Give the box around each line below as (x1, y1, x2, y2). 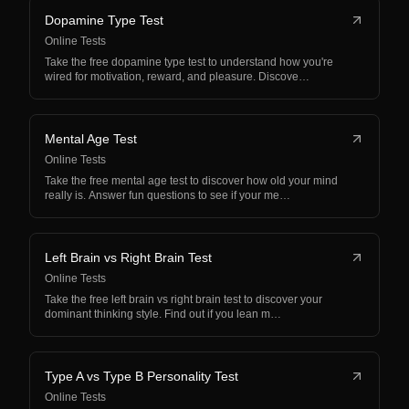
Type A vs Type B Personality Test (45, 369, 238, 383)
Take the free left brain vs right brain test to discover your (45, 293, 322, 306)
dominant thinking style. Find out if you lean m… (45, 308, 281, 320)
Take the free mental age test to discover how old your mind (45, 174, 338, 187)
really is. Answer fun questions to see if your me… (45, 189, 290, 202)
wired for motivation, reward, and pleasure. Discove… (45, 70, 309, 83)
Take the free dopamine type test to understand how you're (45, 56, 333, 68)
